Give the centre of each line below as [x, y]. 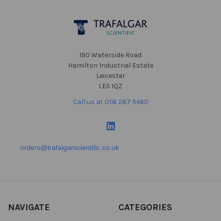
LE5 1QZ [110, 86]
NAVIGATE [29, 207]
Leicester [110, 75]
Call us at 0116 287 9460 [110, 102]
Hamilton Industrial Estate [110, 65]
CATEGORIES [145, 207]
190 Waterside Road [110, 55]
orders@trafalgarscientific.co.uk [69, 147]
